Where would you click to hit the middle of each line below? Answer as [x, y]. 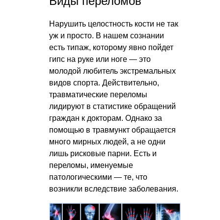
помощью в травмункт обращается [112, 130]
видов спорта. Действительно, [104, 82]
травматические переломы [98, 94]
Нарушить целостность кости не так [114, 24]
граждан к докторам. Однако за [106, 118]
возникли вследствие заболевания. [114, 189]
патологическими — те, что [98, 177]
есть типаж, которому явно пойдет [111, 47]
